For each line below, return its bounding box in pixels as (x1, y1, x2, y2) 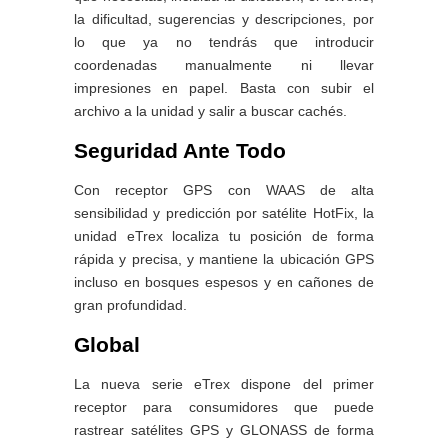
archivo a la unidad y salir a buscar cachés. (74, 103, 347, 120)
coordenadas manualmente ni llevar (74, 57, 374, 74)
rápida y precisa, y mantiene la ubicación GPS (74, 250, 374, 267)
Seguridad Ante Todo (74, 139, 286, 163)
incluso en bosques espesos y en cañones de (74, 273, 374, 290)
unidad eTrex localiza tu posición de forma (74, 227, 374, 244)
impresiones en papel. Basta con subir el (74, 80, 374, 97)
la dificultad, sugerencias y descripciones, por (74, 11, 374, 28)
